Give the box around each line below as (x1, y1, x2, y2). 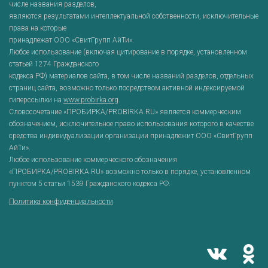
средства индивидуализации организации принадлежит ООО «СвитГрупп (9, 131, 252, 140)
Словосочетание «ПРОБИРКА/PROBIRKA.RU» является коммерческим (9, 107, 241, 116)
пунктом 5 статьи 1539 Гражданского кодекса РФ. (9, 179, 170, 188)
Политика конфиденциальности (9, 197, 113, 206)
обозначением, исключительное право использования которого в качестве (9, 119, 254, 128)
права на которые (9, 23, 68, 32)
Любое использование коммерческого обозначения (9, 155, 177, 164)
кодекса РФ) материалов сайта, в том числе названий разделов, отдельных (9, 71, 254, 80)
